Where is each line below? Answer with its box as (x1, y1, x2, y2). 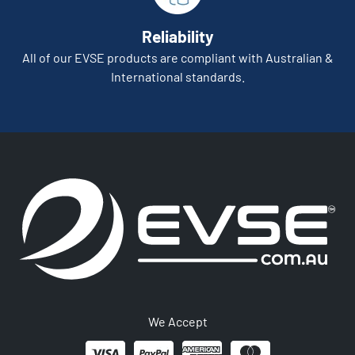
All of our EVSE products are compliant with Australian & (21, 49, 334, 65)
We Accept (147, 314, 208, 329)
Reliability (141, 25, 214, 46)
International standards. (110, 68, 245, 84)
